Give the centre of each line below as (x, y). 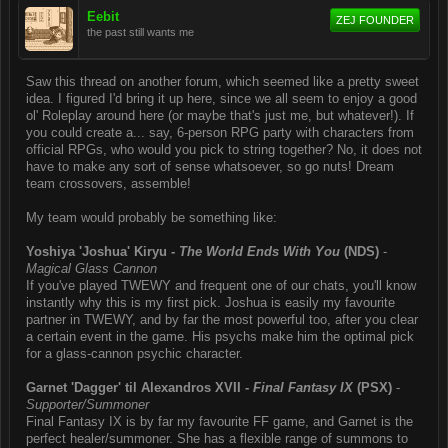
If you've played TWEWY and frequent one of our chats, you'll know (221, 285)
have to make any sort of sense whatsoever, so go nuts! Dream (210, 166)
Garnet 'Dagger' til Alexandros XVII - (139, 387)
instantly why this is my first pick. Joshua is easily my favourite (210, 302)
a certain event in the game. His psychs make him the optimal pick (220, 336)
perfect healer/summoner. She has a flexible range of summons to (217, 438)
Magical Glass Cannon (91, 268)
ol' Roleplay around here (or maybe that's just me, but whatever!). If (220, 115)
